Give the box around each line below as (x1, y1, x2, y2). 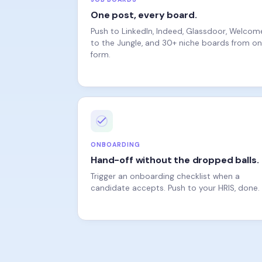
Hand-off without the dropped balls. (91, 137, 259, 150)
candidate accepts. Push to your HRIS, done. (91, 167, 260, 177)
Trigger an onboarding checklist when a (91, 155, 240, 165)
